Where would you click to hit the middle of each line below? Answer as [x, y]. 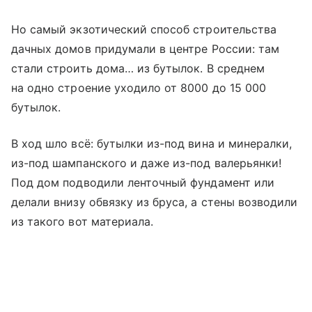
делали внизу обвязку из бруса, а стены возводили [155, 202]
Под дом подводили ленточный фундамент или [143, 182]
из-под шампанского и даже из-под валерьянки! [147, 163]
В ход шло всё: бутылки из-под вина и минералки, [152, 143]
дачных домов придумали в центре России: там [146, 48]
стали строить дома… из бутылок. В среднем [138, 68]
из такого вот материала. [83, 221]
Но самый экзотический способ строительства [144, 29]
